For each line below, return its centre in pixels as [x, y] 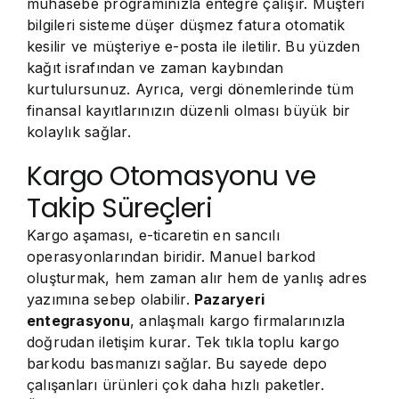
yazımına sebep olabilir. [111, 299]
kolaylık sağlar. [79, 132]
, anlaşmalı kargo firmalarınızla [237, 321]
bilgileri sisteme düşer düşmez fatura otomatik [186, 25]
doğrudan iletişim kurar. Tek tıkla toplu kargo [183, 342]
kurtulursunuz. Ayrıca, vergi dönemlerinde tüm [190, 89]
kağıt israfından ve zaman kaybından [155, 68]
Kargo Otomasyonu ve [171, 176]
